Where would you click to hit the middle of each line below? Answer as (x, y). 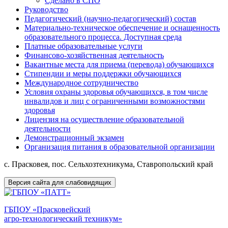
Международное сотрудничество (81, 83)
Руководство (46, 9)
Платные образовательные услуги (83, 46)
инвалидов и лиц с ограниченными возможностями (115, 101)
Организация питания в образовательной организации (120, 147)
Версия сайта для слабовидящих (60, 182)
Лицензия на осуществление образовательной (104, 119)
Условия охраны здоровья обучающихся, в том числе (116, 92)
